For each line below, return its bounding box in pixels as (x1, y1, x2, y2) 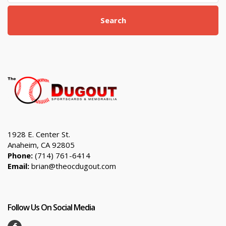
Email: (8, 161, 29, 171)
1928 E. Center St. (8, 129, 70, 139)
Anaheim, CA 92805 (8, 140, 75, 150)
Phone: (8, 150, 33, 160)
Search (100, 15, 126, 25)
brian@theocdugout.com (29, 161, 116, 171)
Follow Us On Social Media (8, 202, 95, 213)
